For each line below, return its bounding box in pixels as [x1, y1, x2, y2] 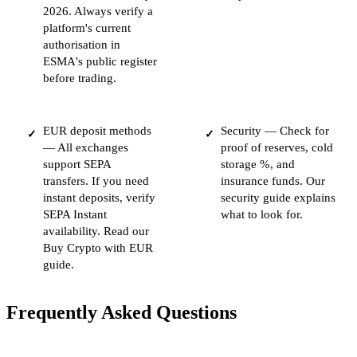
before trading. [43, 72, 116, 85]
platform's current [43, 22, 131, 35]
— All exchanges [43, 141, 128, 155]
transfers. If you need [43, 175, 149, 188]
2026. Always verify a [43, 5, 153, 18]
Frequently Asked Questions [6, 302, 237, 324]
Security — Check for [220, 124, 329, 138]
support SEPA [43, 158, 111, 171]
